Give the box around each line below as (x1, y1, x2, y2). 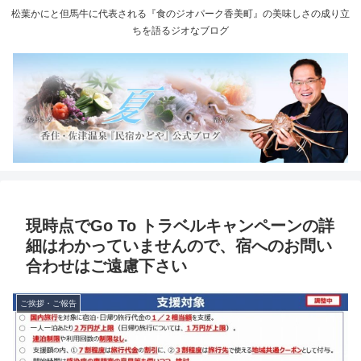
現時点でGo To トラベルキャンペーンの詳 (26, 217, 334, 235)
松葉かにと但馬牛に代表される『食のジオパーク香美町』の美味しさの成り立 (11, 8, 350, 20)
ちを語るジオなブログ (132, 25, 229, 37)
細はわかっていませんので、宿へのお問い (26, 237, 332, 255)
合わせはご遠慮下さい (26, 257, 187, 276)
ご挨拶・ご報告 (20, 299, 77, 309)
